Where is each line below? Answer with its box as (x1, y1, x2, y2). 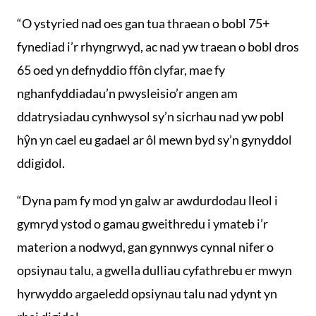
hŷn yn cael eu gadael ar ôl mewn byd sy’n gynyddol (17, 132, 292, 147)
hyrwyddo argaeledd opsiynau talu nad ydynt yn (17, 286, 277, 301)
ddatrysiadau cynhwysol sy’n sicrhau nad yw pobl (17, 109, 284, 124)
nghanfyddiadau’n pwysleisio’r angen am (17, 85, 238, 101)
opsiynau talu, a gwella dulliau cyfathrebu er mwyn (17, 262, 292, 278)
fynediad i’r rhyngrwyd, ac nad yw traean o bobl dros (17, 39, 299, 54)
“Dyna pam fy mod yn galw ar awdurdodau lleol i (17, 193, 278, 208)
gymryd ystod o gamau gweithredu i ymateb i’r (17, 216, 268, 231)
